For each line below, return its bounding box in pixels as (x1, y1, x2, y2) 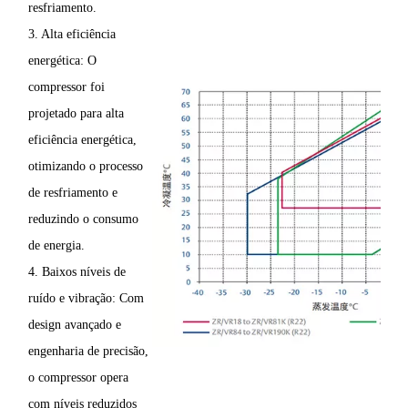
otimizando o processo (28, 159, 143, 174)
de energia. (28, 239, 85, 253)
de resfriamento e (28, 186, 117, 200)
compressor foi (28, 80, 105, 95)
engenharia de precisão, (28, 344, 148, 359)
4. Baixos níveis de (28, 265, 126, 280)
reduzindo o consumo (28, 212, 138, 227)
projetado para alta (28, 107, 124, 121)
